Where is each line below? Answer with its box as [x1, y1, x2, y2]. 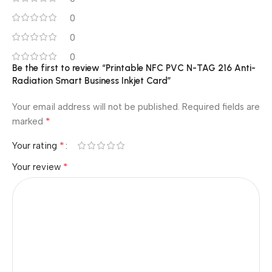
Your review [12, 161, 63, 172]
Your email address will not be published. [12, 101, 180, 112]
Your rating [12, 140, 59, 151]
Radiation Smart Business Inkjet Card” [12, 75, 171, 86]
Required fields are [182, 101, 260, 112]
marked [12, 115, 46, 127]
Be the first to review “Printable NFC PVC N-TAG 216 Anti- [12, 62, 256, 73]
